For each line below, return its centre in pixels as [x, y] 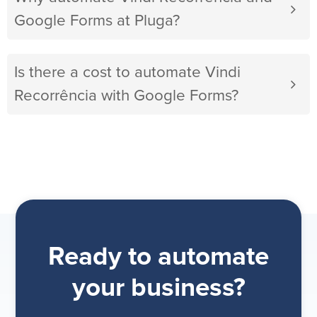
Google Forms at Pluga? [97, 21]
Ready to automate [158, 258]
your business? [158, 289]
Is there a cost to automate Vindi [127, 73]
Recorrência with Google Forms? [126, 96]
